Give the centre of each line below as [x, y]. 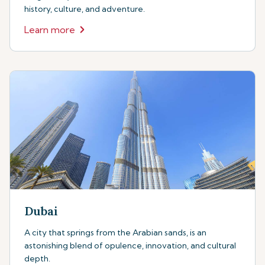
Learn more [50, 30]
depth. [37, 258]
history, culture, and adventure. [85, 9]
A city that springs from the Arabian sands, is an [115, 232]
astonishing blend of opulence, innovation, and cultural [130, 245]
